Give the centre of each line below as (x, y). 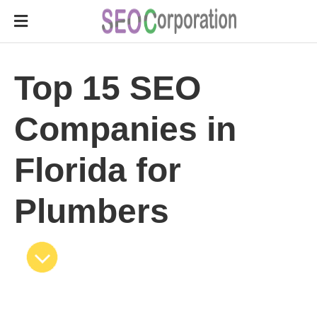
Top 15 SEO (108, 88)
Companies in (125, 129)
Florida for (98, 170)
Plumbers (92, 211)
